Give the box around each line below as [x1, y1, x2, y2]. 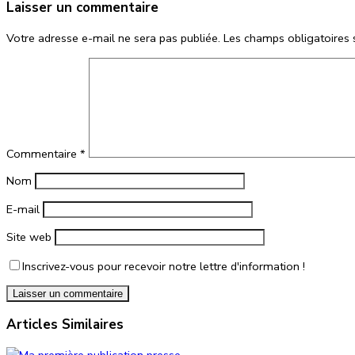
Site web [6, 229, 52, 245]
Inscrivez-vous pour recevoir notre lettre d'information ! [22, 258, 305, 274]
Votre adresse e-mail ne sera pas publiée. [6, 30, 220, 46]
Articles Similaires [6, 315, 124, 334]
